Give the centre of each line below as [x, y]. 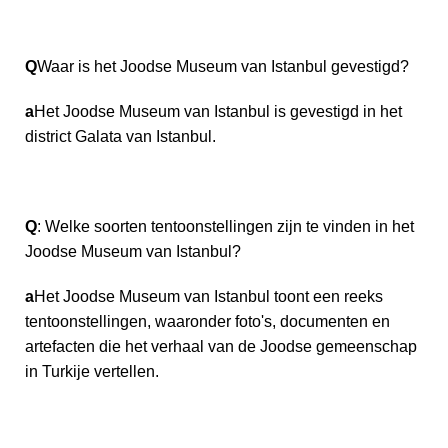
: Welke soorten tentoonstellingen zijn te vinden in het [225, 226]
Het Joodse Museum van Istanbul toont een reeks [208, 296]
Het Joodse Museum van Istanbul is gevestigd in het [218, 111]
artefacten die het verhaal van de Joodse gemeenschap [221, 346]
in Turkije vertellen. [92, 371]
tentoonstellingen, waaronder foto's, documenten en [207, 321]
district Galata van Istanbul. [120, 136]
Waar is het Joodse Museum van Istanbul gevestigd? [223, 66]
